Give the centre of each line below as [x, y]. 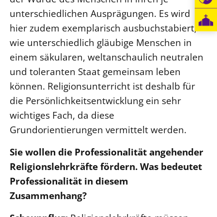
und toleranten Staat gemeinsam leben [95, 72]
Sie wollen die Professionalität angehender [107, 152]
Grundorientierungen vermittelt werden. [98, 130]
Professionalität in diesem [69, 181]
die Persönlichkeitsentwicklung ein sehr [95, 101]
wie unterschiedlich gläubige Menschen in [101, 43]
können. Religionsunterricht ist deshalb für [102, 86]
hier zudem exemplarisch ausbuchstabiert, [103, 28]
